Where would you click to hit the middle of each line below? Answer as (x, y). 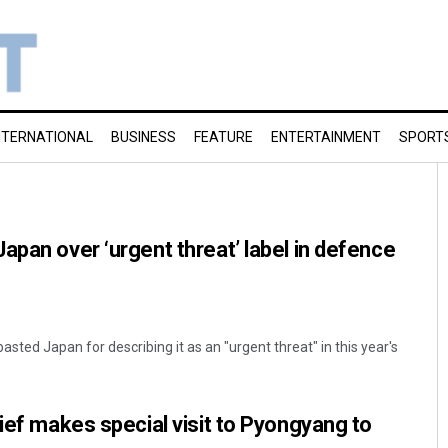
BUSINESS (143, 137)
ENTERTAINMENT (326, 137)
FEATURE (223, 137)
